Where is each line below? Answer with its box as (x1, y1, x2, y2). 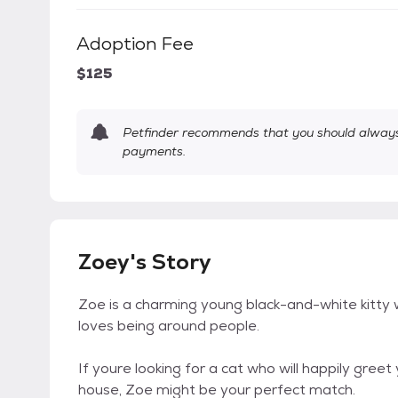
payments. (123, 143, 186, 160)
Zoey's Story (78, 248, 211, 276)
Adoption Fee (76, 32, 194, 56)
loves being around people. (78, 316, 259, 336)
